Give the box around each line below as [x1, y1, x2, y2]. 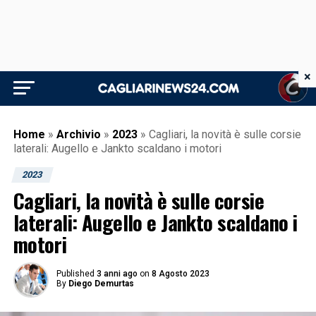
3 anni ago [96, 269, 138, 279]
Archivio [56, 128, 101, 141]
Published [56, 269, 95, 279]
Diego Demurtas [68, 279, 134, 288]
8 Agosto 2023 [151, 269, 209, 279]
